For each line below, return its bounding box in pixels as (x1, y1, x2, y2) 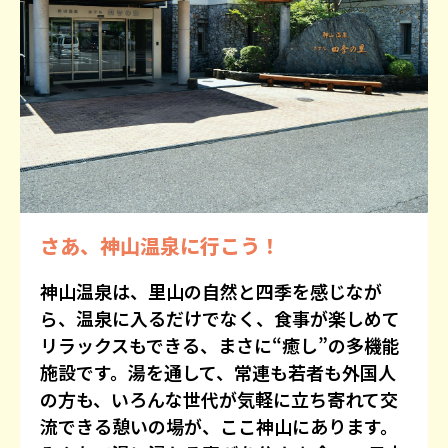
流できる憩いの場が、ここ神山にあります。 (40, 413, 398, 440)
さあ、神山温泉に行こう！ (40, 231, 280, 261)
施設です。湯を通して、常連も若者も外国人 (40, 359, 396, 386)
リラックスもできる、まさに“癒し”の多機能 (40, 332, 400, 359)
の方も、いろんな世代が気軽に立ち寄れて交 (40, 386, 398, 413)
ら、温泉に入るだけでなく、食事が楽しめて (40, 305, 400, 332)
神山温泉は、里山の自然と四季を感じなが (40, 278, 382, 305)
